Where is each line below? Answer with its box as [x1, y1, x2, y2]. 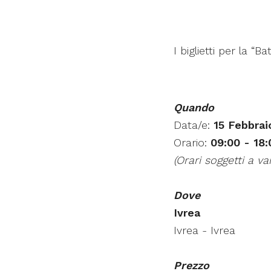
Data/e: [174, 119, 214, 132]
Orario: [174, 136, 211, 149]
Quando [174, 101, 214, 114]
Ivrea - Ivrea [174, 224, 235, 237]
